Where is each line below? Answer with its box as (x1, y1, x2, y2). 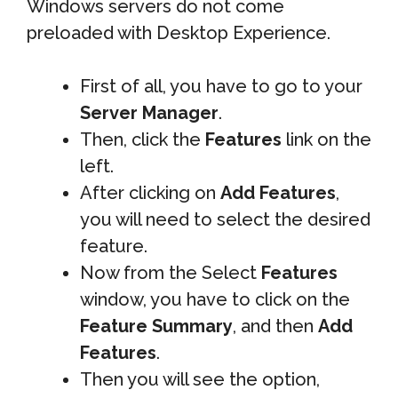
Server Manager (80, 101, 219, 123)
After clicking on (80, 181, 220, 203)
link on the (282, 128, 371, 150)
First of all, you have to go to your (80, 75, 362, 97)
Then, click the (80, 128, 205, 150)
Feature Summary (80, 314, 233, 337)
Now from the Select (80, 261, 261, 283)
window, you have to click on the (80, 288, 350, 310)
